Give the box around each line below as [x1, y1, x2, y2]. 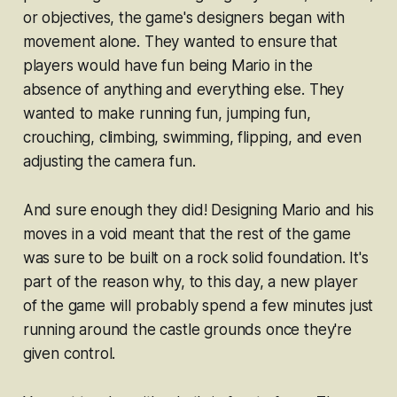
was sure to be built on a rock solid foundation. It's [22, 249, 369, 268]
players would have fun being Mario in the [22, 57, 313, 75]
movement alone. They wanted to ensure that [22, 33, 338, 51]
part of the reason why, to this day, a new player [22, 273, 358, 292]
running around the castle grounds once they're [22, 321, 352, 339]
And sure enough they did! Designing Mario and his [22, 201, 374, 220]
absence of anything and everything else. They [22, 81, 345, 99]
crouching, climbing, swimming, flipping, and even [22, 128, 362, 147]
